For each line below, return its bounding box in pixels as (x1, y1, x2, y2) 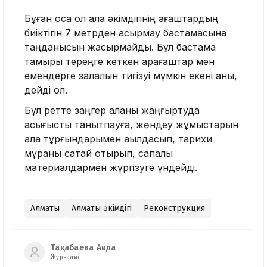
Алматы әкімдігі (72, 203, 132, 213)
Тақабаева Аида (51, 243, 116, 253)
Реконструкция (144, 203, 205, 213)
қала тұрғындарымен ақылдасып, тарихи (24, 132, 212, 145)
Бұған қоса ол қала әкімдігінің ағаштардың (24, 12, 218, 24)
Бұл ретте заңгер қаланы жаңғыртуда (24, 104, 200, 116)
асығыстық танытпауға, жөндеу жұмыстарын (24, 118, 238, 131)
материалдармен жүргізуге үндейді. (24, 161, 197, 173)
